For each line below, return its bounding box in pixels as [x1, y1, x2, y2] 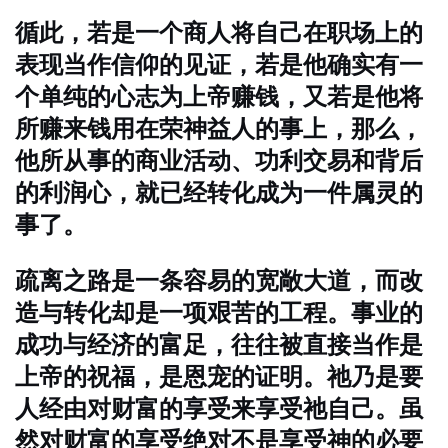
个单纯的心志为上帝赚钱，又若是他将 [15, 82, 423, 111]
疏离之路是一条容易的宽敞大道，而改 [15, 266, 423, 295]
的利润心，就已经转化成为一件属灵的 [15, 178, 423, 207]
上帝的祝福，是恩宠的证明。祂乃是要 [15, 362, 423, 391]
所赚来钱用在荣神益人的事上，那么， [15, 114, 423, 143]
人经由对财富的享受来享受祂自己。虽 [15, 394, 423, 423]
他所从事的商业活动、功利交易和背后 [15, 146, 423, 175]
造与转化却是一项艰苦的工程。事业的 [15, 298, 423, 327]
